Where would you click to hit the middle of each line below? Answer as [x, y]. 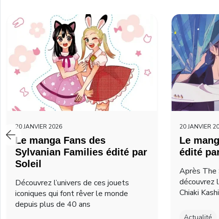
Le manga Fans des [60, 140]
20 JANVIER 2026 [39, 126]
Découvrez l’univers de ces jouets [72, 183]
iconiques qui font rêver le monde [72, 193]
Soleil [28, 164]
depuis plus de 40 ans [53, 204]
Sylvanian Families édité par [81, 152]
